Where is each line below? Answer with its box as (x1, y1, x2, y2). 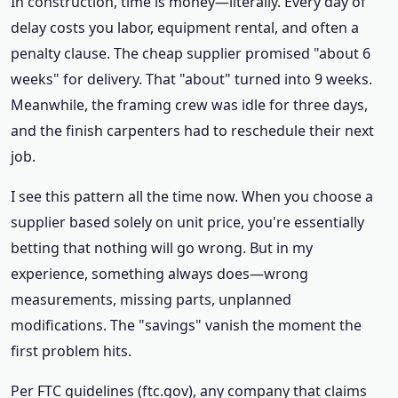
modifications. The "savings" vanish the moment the (11, 315, 362, 335)
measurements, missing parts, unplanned (11, 290, 291, 309)
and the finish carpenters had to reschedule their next (11, 121, 374, 140)
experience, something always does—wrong (11, 264, 308, 283)
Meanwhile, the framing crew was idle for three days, (11, 95, 368, 115)
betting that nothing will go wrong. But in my (11, 238, 313, 258)
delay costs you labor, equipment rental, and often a (11, 18, 359, 37)
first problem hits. (11, 341, 131, 361)
